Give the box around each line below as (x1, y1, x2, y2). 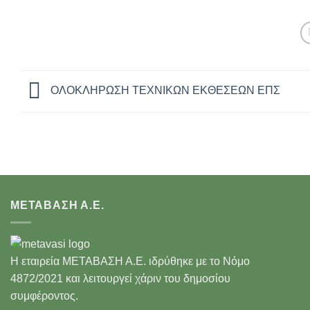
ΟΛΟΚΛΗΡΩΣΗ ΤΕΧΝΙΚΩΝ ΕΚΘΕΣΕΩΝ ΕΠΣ (48, 84, 280, 97)
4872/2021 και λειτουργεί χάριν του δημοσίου (10, 273, 230, 285)
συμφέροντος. (10, 290, 78, 302)
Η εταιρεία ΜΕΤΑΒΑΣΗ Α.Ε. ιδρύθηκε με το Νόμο (10, 255, 250, 268)
